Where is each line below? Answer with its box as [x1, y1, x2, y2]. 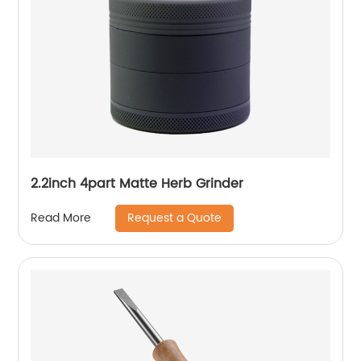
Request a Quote [127, 208, 222, 227]
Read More [31, 209, 92, 228]
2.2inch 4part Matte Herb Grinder [31, 172, 244, 194]
